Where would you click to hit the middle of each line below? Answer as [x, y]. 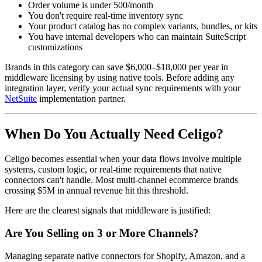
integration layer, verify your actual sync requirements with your [123, 88]
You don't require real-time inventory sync [106, 16]
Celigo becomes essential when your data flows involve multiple [123, 159]
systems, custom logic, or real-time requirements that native [113, 170]
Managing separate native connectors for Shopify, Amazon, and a [125, 256]
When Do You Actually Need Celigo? [114, 134]
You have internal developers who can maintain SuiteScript [137, 37]
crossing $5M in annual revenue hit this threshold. [96, 191]
